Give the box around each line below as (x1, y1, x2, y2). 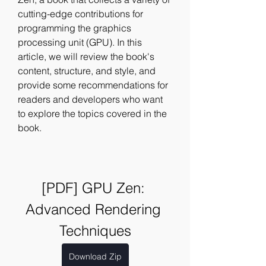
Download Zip (68, 251, 122, 262)
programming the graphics (18, 22, 131, 34)
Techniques (59, 222, 131, 239)
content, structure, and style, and (18, 65, 156, 77)
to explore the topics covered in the (18, 107, 167, 119)
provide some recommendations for (18, 79, 168, 91)
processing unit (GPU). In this (18, 36, 142, 48)
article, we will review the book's (18, 50, 154, 62)
